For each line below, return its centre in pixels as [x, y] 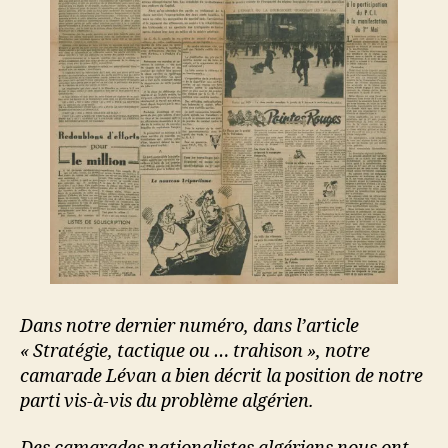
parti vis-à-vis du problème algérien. [167, 401]
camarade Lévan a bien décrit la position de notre [221, 376]
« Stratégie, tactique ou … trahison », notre [195, 351]
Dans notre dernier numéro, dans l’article [189, 326]
